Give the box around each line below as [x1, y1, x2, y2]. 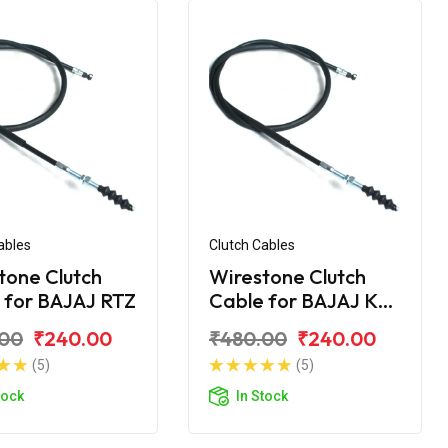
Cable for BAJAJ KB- [209, 287, 400, 313]
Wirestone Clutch [209, 263, 366, 289]
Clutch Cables [209, 236, 295, 253]
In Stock [236, 387, 288, 404]
